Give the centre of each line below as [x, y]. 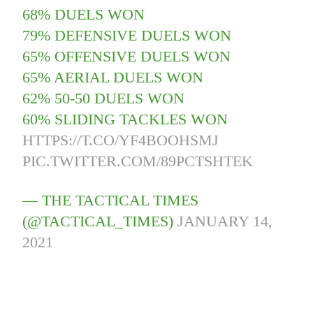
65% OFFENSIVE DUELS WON [127, 57]
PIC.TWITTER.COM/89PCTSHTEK [138, 161]
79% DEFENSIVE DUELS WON [127, 36]
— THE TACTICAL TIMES [111, 201]
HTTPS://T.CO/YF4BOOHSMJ [121, 140]
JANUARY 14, [225, 221]
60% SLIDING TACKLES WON [125, 119]
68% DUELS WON [84, 15]
